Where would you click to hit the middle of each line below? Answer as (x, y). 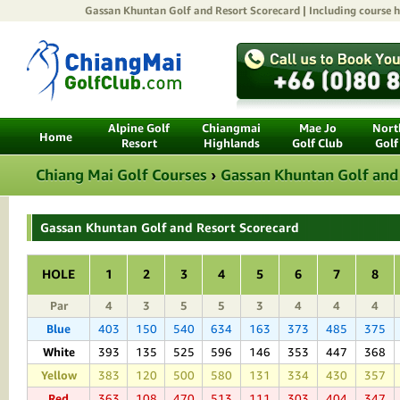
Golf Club (317, 143)
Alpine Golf (139, 128)
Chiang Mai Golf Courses (121, 175)
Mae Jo (317, 128)
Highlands (231, 143)
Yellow (58, 375)
